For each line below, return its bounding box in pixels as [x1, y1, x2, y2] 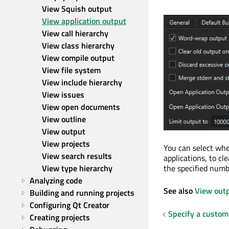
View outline [42, 113, 86, 125]
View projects [42, 138, 90, 150]
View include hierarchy [42, 76, 122, 88]
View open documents [42, 101, 120, 113]
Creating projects [30, 211, 90, 223]
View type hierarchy [42, 162, 112, 174]
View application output [42, 15, 126, 27]
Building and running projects [30, 187, 134, 199]
